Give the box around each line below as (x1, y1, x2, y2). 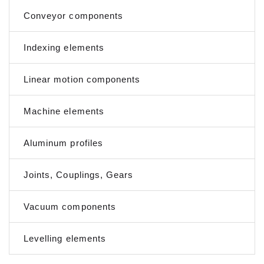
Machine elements (24, 105, 104, 116)
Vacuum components (24, 201, 116, 212)
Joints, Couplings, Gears (24, 169, 134, 180)
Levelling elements (24, 233, 106, 243)
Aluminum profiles (24, 137, 103, 148)
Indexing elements (24, 42, 104, 52)
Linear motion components (24, 74, 141, 84)
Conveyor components (24, 10, 123, 21)
